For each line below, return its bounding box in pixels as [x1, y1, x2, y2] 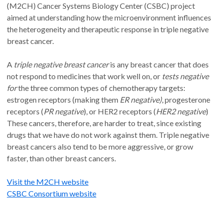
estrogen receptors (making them [7, 94, 120, 104]
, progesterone [162, 94, 210, 104]
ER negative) [120, 94, 162, 104]
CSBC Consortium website [7, 188, 96, 198]
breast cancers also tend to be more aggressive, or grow [7, 141, 193, 151]
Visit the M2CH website [7, 176, 88, 186]
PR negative [44, 106, 84, 116]
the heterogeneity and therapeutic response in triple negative [7, 24, 209, 34]
